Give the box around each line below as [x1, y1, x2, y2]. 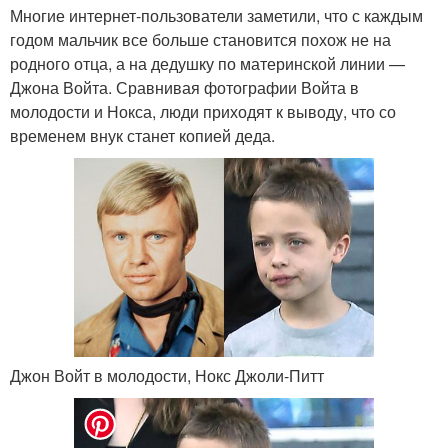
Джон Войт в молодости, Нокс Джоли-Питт [10, 363, 324, 387]
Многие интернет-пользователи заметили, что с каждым [10, 3, 423, 27]
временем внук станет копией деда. [10, 123, 275, 147]
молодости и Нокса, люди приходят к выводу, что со [10, 99, 396, 123]
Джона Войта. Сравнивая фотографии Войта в [10, 75, 359, 99]
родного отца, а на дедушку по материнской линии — [10, 51, 405, 75]
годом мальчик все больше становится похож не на [10, 27, 391, 51]
